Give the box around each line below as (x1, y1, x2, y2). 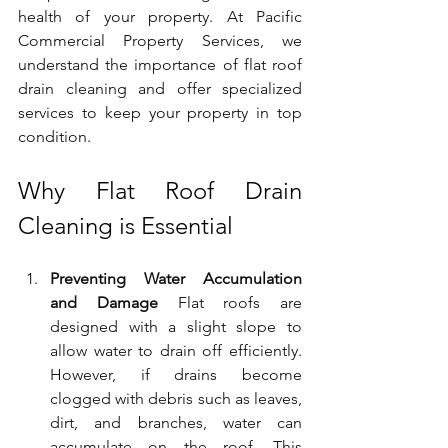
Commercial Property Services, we (18, 30, 302, 50)
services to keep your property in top (18, 102, 302, 122)
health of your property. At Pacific (18, 6, 302, 26)
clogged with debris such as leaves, (50, 388, 302, 408)
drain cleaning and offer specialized (18, 78, 302, 98)
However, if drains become (50, 364, 302, 384)
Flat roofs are (157, 292, 302, 312)
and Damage (50, 292, 158, 312)
